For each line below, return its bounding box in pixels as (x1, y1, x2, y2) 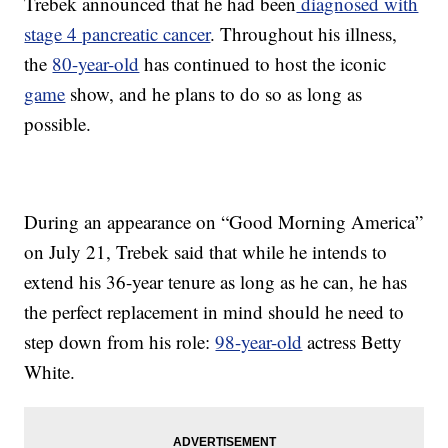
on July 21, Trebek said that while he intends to (24, 239, 388, 265)
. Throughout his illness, (210, 21, 398, 47)
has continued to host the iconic (139, 51, 387, 77)
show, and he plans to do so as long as (65, 81, 363, 107)
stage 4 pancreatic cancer (24, 21, 211, 47)
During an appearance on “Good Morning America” (24, 209, 424, 235)
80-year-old (52, 51, 140, 77)
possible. (24, 111, 92, 137)
